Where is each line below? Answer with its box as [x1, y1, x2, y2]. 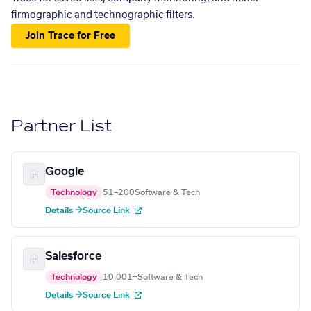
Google [45, 166, 84, 178]
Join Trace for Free [26, 31, 116, 41]
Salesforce [45, 251, 101, 262]
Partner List [11, 116, 113, 137]
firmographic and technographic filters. [11, 10, 195, 20]
